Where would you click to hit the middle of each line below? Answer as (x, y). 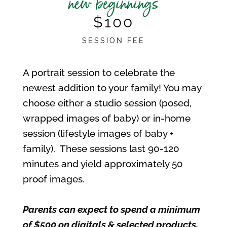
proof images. (53, 179)
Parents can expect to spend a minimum (111, 209)
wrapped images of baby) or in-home (106, 118)
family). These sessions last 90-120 (101, 148)
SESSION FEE (113, 40)
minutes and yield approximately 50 (103, 163)
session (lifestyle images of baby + (98, 133)
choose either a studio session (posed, (107, 103)
